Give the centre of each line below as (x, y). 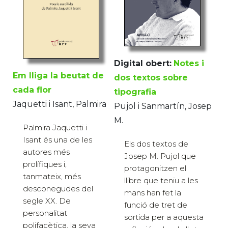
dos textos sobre (151, 77)
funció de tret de (156, 205)
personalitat (45, 213)
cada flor (32, 90)
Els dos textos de (156, 144)
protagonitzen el (155, 168)
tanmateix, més (52, 177)
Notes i (189, 63)
